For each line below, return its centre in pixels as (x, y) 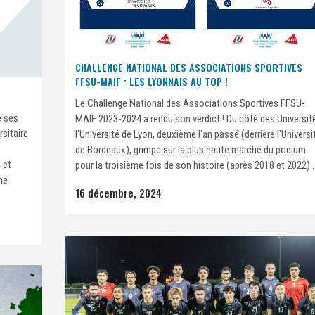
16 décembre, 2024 (118, 193)
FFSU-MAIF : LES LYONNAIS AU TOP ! (152, 82)
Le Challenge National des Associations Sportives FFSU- (190, 104)
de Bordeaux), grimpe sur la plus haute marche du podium (191, 150)
